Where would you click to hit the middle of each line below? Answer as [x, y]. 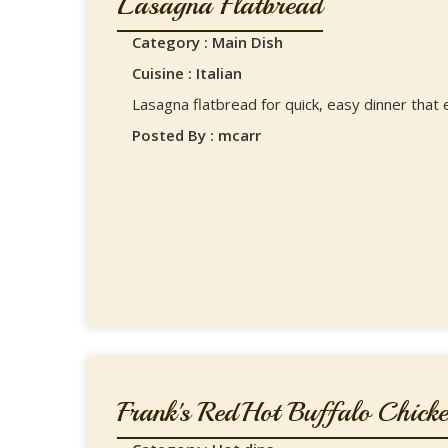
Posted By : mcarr [196, 135]
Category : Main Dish [207, 42]
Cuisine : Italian [187, 73]
